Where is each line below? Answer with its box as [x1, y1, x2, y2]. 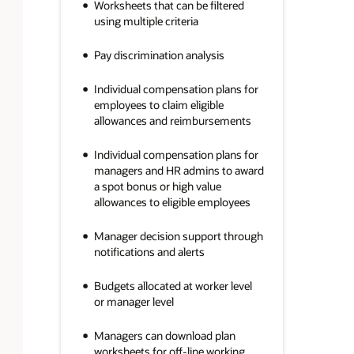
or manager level [93, 293, 174, 309]
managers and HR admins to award [93, 162, 264, 178]
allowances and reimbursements [93, 112, 251, 128]
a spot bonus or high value [93, 178, 221, 194]
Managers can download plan [93, 327, 235, 343]
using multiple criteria [93, 13, 198, 29]
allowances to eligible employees [93, 194, 250, 209]
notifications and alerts [93, 243, 205, 259]
